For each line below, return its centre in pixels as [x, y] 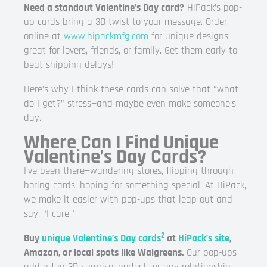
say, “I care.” [49, 214]
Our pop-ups [210, 253]
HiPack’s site [204, 238]
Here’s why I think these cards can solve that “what [131, 89]
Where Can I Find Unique [121, 142]
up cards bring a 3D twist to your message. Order [125, 22]
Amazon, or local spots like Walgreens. [104, 253]
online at [44, 36]
